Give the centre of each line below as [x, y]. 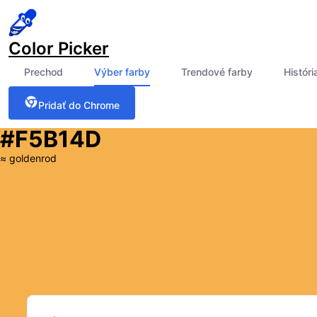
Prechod [44, 72]
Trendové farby [217, 72]
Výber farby [122, 72]
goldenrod [33, 158]
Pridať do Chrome [79, 105]
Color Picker [59, 48]
